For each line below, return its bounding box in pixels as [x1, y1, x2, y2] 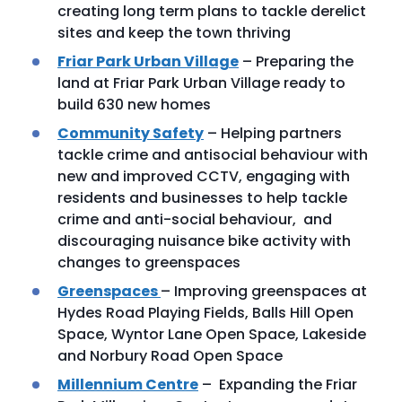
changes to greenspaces [57, 252, 244, 273]
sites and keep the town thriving [57, 22, 294, 43]
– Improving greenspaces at [161, 281, 367, 301]
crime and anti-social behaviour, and [57, 209, 332, 230]
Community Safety [57, 123, 204, 144]
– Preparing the [239, 51, 354, 72]
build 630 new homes [57, 94, 214, 115]
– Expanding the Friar [198, 374, 357, 395]
